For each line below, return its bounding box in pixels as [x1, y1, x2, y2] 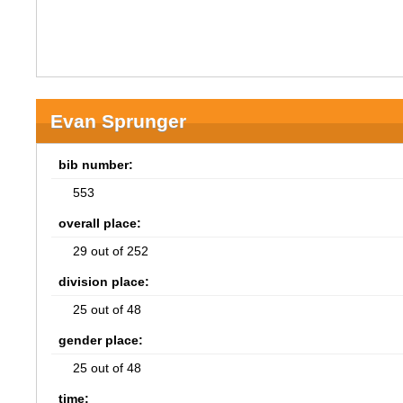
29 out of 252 [73, 244, 149, 258]
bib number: [58, 157, 134, 172]
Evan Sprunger [50, 111, 187, 131]
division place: [58, 274, 150, 289]
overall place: [58, 216, 142, 230]
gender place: [58, 333, 144, 347]
